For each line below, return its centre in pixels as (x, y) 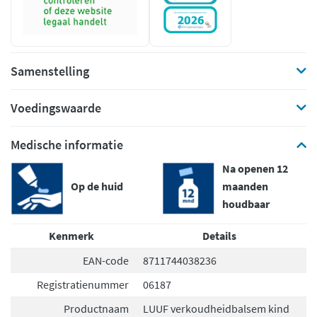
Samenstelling (50, 71)
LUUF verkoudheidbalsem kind (216, 309)
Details (219, 236)
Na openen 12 (255, 168)
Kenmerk (71, 236)
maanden (245, 186)
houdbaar (246, 204)
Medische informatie (67, 145)
